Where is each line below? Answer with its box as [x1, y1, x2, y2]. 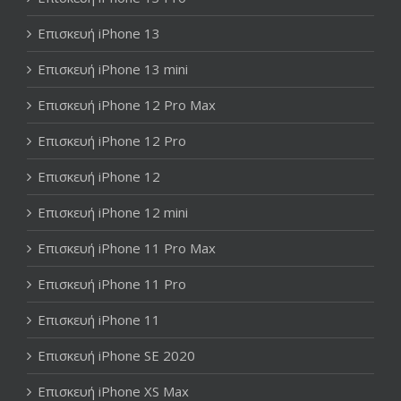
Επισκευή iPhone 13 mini [38, 59, 188, 78]
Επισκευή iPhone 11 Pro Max [38, 238, 216, 257]
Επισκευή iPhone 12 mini [38, 202, 188, 221]
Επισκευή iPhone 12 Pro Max [38, 95, 216, 114]
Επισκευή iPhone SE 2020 [38, 346, 195, 364]
